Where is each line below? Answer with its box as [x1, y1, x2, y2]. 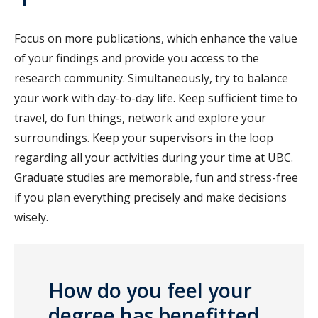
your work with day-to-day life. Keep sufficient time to [14, 89, 297, 106]
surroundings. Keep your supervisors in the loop [14, 129, 273, 146]
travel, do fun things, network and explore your [14, 109, 266, 126]
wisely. [14, 209, 51, 225]
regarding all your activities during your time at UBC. [14, 149, 293, 165]
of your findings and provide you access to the [14, 50, 259, 66]
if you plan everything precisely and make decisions [14, 189, 287, 205]
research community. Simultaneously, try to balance [14, 70, 288, 86]
